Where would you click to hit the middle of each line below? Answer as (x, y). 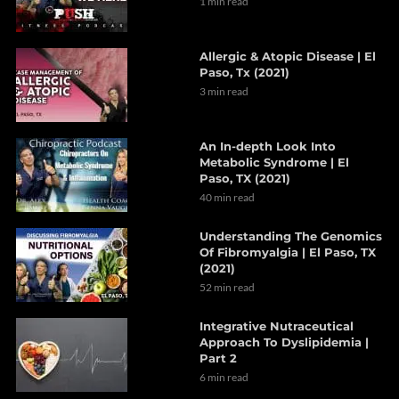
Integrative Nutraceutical (277, 326)
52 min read (227, 287)
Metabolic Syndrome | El (274, 162)
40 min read (227, 197)
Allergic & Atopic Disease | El (288, 56)
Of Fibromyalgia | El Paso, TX (288, 252)
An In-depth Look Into (268, 146)
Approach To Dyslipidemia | (284, 342)
